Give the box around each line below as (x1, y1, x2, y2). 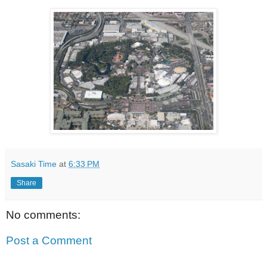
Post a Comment (6, 234, 92, 247)
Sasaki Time (11, 159, 57, 169)
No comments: (6, 208, 80, 221)
